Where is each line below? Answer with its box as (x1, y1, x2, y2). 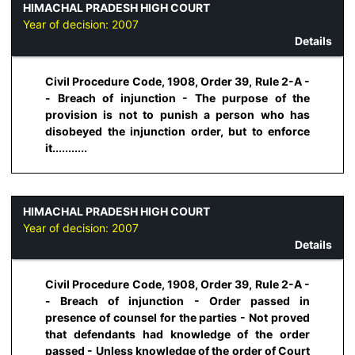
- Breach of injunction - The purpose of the (45, 90, 310, 105)
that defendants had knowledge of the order (45, 327, 310, 342)
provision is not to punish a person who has (45, 107, 310, 121)
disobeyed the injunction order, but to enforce (45, 124, 310, 138)
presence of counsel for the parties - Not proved (45, 311, 310, 325)
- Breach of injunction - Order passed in (45, 294, 310, 308)
